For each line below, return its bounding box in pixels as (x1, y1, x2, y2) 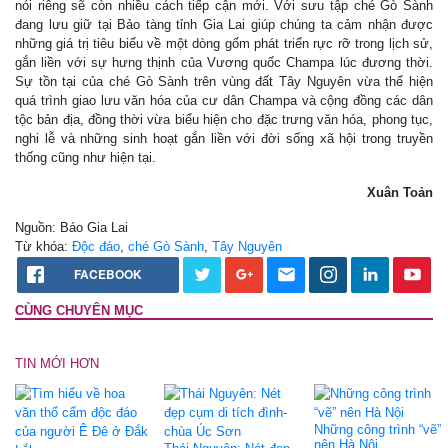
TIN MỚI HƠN (15, 355, 99, 371)
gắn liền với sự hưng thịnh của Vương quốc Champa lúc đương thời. (15, 54, 433, 70)
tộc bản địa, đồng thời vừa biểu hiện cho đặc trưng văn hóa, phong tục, (15, 111, 433, 127)
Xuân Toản (367, 184, 433, 200)
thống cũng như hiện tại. (15, 149, 156, 165)
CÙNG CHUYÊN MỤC (15, 302, 143, 318)
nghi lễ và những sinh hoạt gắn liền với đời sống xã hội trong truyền (15, 130, 433, 146)
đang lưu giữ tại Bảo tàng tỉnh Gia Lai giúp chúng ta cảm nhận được (15, 16, 433, 32)
